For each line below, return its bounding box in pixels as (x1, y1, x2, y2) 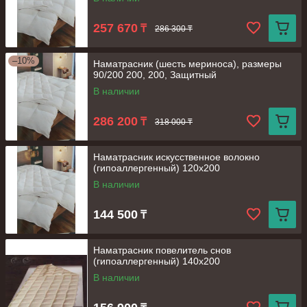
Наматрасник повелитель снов (93, 245, 231, 256)
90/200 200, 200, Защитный (93, 69, 217, 80)
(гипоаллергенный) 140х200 (93, 256, 220, 267)
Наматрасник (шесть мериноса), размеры (93, 58, 282, 69)
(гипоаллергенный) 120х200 (93, 162, 220, 173)
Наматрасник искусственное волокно (93, 151, 260, 162)
